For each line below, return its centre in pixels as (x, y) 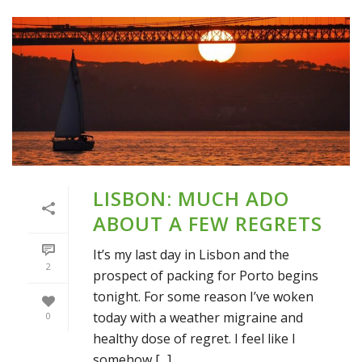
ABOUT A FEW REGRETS (208, 224)
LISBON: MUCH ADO (191, 199)
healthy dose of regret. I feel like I (194, 339)
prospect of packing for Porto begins (206, 276)
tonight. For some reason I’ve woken (203, 297)
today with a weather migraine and (198, 318)
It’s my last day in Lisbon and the (191, 255)
